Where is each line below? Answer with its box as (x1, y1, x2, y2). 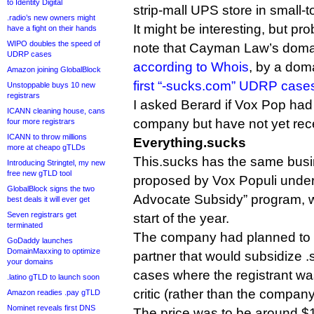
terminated (7, 221, 43, 229)
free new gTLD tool (7, 169, 71, 177)
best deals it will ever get (7, 195, 90, 203)
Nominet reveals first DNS (7, 303, 95, 312)
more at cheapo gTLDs (7, 143, 86, 151)
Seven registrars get (7, 210, 76, 219)
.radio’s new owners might (7, 13, 95, 22)
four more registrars (7, 117, 75, 125)
